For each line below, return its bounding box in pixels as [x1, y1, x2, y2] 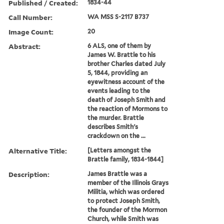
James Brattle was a [87, 169, 147, 177]
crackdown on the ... [87, 131, 146, 139]
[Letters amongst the [87, 146, 151, 154]
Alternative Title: [8, 145, 67, 155]
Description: [8, 169, 49, 179]
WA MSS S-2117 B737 [87, 12, 149, 20]
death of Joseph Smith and [87, 95, 166, 103]
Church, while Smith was [87, 214, 159, 222]
